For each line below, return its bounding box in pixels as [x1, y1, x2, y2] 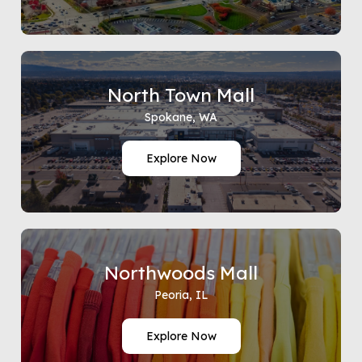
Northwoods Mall [104, 261, 258, 284]
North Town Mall [107, 83, 255, 107]
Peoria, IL [154, 288, 208, 302]
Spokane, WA [145, 110, 217, 124]
